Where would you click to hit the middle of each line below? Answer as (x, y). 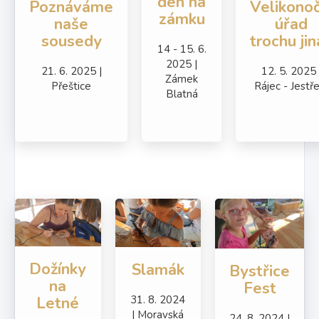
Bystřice (260, 272)
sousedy (71, 42)
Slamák (158, 270)
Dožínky (58, 270)
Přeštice (71, 87)
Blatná (182, 94)
